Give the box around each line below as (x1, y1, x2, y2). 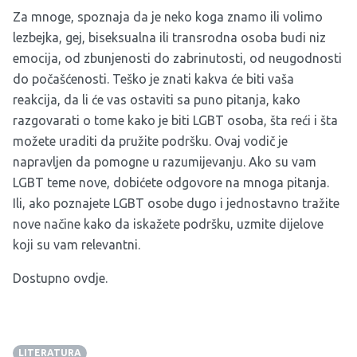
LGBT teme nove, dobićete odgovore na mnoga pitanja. (13, 175, 329, 190)
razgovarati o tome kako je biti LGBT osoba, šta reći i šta (13, 112, 338, 127)
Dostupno (13, 270, 73, 285)
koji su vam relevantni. (13, 237, 140, 252)
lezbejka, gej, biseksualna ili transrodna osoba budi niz (13, 29, 326, 45)
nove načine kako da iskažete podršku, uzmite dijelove (13, 216, 324, 231)
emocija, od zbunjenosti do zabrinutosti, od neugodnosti (13, 50, 342, 65)
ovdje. (73, 270, 108, 285)
